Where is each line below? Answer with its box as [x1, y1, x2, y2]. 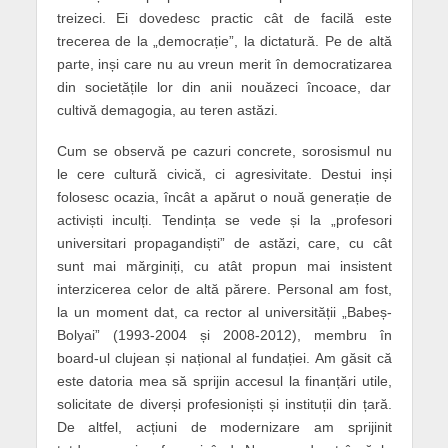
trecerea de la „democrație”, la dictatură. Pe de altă [56, 32, 392, 49]
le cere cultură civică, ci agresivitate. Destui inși [56, 165, 392, 182]
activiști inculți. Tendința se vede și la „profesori [56, 211, 392, 228]
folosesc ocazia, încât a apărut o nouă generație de [56, 188, 392, 205]
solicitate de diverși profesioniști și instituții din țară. [56, 395, 392, 412]
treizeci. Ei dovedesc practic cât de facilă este [56, 9, 392, 26]
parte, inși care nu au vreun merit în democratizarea [56, 55, 392, 72]
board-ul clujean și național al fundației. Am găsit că [56, 349, 392, 366]
